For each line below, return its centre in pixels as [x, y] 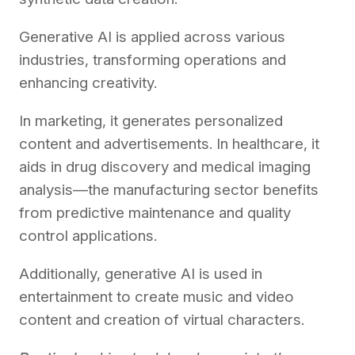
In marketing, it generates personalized [151, 120]
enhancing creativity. [90, 82]
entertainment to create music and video [157, 296]
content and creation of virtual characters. [162, 319]
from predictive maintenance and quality [155, 212]
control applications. [90, 235]
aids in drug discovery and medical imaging [165, 166]
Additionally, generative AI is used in [141, 273]
